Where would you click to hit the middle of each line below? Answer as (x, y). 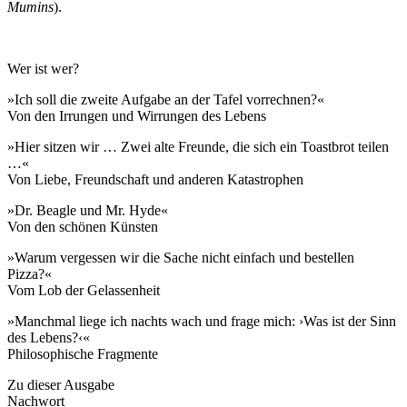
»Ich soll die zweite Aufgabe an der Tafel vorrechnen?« (166, 100)
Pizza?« (30, 274)
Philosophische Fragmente (83, 354)
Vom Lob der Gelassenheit (84, 291)
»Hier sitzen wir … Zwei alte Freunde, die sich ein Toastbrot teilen (198, 147)
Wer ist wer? (43, 69)
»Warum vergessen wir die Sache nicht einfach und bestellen (181, 258)
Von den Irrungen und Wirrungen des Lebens (137, 116)
